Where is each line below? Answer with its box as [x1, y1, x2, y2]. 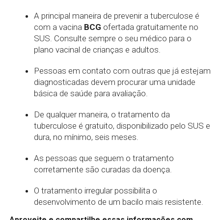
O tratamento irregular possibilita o [33, 186, 157, 195]
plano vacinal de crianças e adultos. [33, 45, 163, 55]
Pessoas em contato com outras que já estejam [33, 66, 211, 76]
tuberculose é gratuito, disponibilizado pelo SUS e [33, 121, 210, 131]
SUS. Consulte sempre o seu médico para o [33, 33, 192, 43]
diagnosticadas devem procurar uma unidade [33, 77, 195, 87]
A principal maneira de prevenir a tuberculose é [33, 11, 199, 21]
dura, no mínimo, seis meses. [33, 132, 138, 142]
